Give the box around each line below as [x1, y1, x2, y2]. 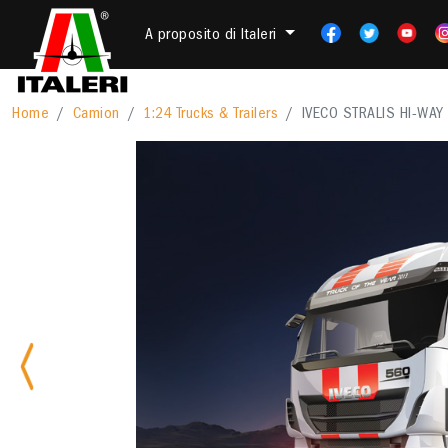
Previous [25, 365, 81, 384]
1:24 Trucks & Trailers [143, 107, 278, 123]
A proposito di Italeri [144, 28, 282, 44]
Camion [72, 107, 120, 123]
